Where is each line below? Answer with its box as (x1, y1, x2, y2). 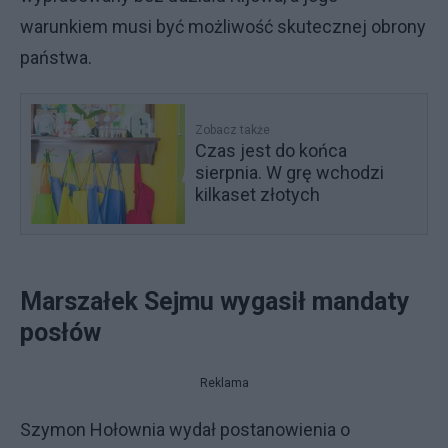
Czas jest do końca (195, 140, 348, 161)
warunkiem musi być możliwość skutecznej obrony (20, 16, 426, 37)
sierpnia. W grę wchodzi (195, 162, 385, 183)
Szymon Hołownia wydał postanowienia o (20, 419, 350, 440)
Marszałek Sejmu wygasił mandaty (20, 287, 410, 316)
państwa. (20, 47, 96, 68)
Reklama (199, 376, 249, 390)
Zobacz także (195, 123, 271, 137)
